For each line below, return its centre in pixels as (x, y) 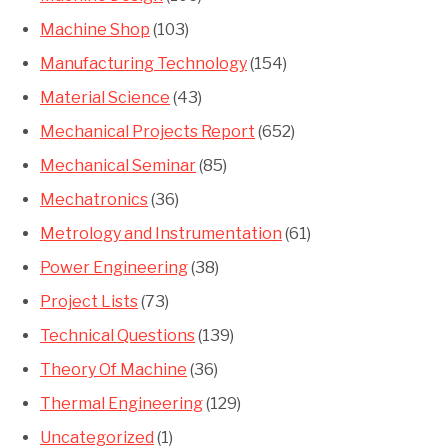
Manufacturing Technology (143, 64)
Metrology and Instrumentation (161, 234)
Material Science (105, 98)
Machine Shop (95, 30)
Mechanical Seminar (118, 166)
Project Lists (89, 302)
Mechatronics (94, 200)
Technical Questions (117, 336)
